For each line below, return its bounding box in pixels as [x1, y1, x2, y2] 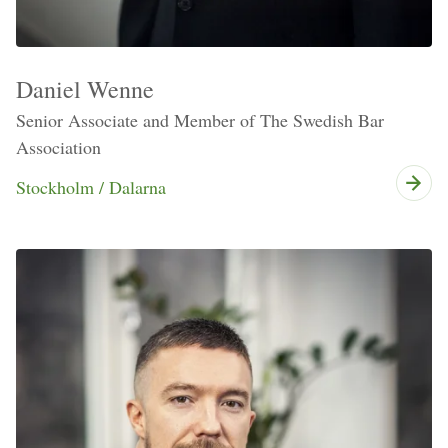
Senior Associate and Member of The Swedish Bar [16, 107, 384, 132]
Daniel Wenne [16, 72, 154, 105]
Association [16, 134, 101, 159]
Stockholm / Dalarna [16, 174, 166, 199]
